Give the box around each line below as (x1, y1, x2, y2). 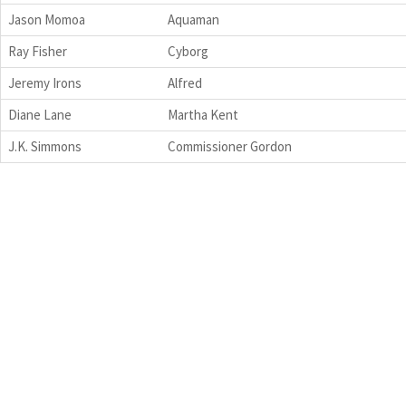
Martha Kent (168, 105, 238, 123)
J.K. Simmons (8, 137, 82, 155)
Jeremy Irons (8, 73, 82, 92)
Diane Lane (8, 105, 72, 123)
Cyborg (168, 42, 208, 60)
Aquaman (168, 10, 219, 28)
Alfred (168, 73, 202, 92)
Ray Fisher (8, 42, 67, 60)
